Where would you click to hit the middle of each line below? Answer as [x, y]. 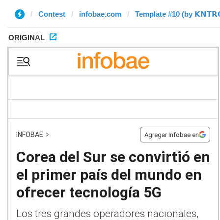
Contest [52, 14]
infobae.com [100, 14]
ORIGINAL [27, 38]
